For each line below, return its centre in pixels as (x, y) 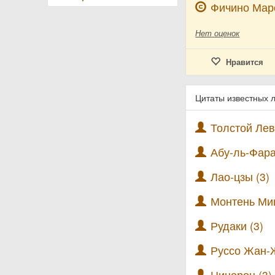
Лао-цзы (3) (240, 176)
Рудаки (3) (237, 226)
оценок (227, 33)
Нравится (244, 62)
